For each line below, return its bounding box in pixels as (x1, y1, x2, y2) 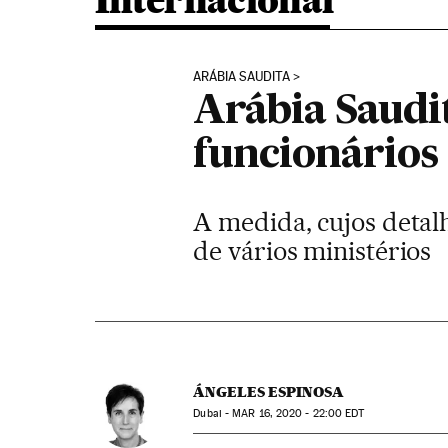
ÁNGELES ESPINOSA (193, 383, 345, 401)
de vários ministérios (193, 235, 432, 266)
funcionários (193, 136, 439, 176)
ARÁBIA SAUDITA (193, 69, 291, 84)
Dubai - (193, 407, 233, 420)
